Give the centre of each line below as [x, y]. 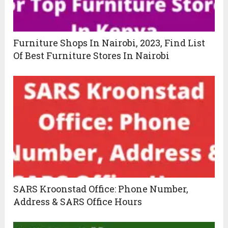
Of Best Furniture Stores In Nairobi [92, 55]
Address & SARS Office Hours [78, 201]
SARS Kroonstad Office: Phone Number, [101, 189]
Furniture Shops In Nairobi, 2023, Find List [109, 42]
